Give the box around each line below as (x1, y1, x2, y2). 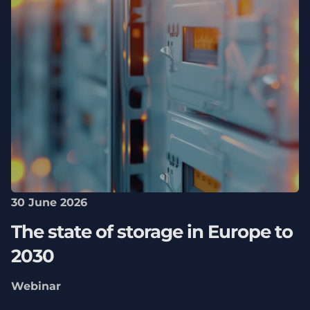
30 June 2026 (10, 195, 87, 209)
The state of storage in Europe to (10, 221, 293, 244)
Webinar (10, 280, 61, 293)
